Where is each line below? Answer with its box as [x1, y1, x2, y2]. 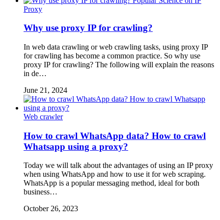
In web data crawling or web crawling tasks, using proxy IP [24, 43, 208, 52]
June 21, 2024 [24, 86, 67, 95]
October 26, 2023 [24, 204, 78, 213]
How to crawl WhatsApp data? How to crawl [24, 130, 206, 141]
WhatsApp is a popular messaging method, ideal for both [24, 179, 199, 188]
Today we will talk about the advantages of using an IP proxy [24, 161, 213, 170]
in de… [24, 69, 47, 78]
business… [24, 188, 57, 196]
